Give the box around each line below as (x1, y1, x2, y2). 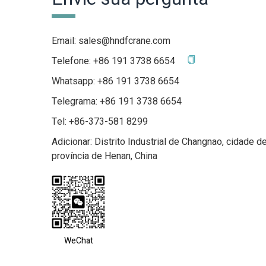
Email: (52, 34, 78, 48)
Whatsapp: (52, 74, 97, 88)
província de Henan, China (52, 149, 157, 163)
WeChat (64, 235, 93, 247)
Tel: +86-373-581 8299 (52, 115, 148, 129)
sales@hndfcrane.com (78, 34, 170, 48)
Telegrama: (52, 94, 100, 109)
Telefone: (52, 54, 93, 68)
